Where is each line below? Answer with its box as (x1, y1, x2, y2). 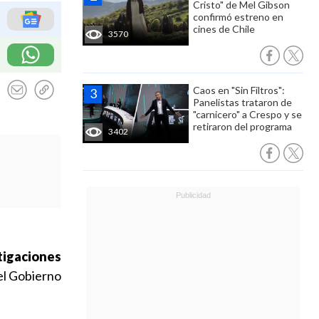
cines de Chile (193, 23, 255, 35)
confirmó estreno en (193, 11, 283, 23)
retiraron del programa (193, 120, 292, 132)
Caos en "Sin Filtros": (193, 84, 285, 96)
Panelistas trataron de (193, 96, 292, 108)
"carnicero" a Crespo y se (193, 108, 302, 120)
